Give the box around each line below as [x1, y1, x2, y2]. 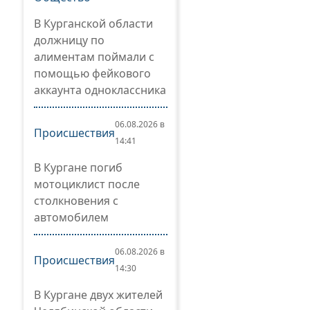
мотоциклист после [34, 176, 140, 192]
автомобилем [34, 210, 109, 225]
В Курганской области [34, 16, 153, 31]
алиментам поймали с [34, 49, 154, 64]
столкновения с [34, 193, 118, 208]
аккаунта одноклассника [34, 82, 166, 98]
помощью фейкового [34, 66, 151, 81]
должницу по [34, 33, 104, 48]
